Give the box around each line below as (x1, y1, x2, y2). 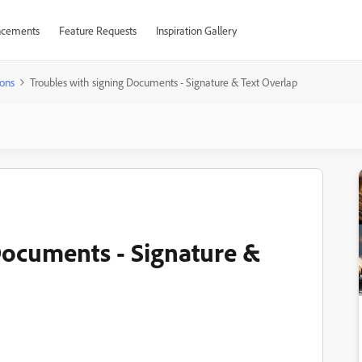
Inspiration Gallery (155, 23, 237, 37)
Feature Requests (58, 23, 137, 37)
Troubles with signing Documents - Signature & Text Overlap (30, 75, 297, 89)
